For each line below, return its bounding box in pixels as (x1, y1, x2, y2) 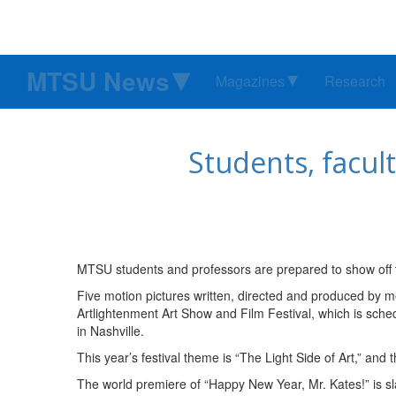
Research (324, 71, 385, 92)
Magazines (216, 71, 285, 92)
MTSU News (27, 63, 170, 100)
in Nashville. (77, 322, 144, 340)
